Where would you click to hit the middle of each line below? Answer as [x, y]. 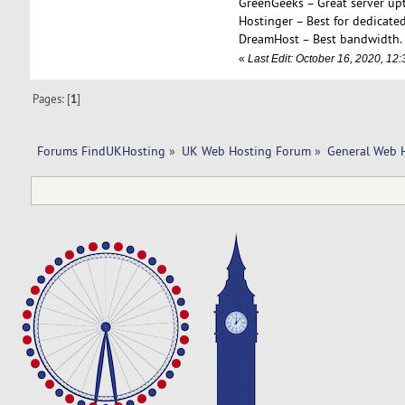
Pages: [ [52, 98]
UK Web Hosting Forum [246, 151]
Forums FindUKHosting [101, 151]
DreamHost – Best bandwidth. [320, 38]
